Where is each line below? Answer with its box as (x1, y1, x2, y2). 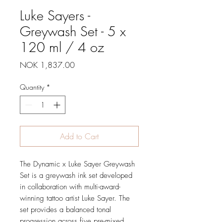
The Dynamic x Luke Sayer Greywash (20, 159, 135, 169)
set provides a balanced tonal (20, 205, 111, 215)
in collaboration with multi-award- (20, 182, 120, 192)
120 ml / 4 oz (20, 39, 104, 56)
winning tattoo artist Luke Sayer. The (20, 193, 130, 204)
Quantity (20, 82, 44, 92)
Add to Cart (60, 131, 99, 142)
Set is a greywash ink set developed (20, 170, 132, 181)
